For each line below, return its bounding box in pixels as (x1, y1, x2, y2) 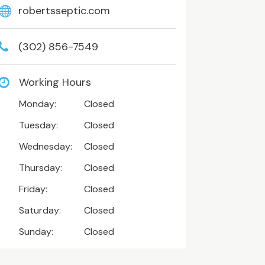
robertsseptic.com (18, 3, 110, 18)
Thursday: (18, 161, 62, 174)
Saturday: (18, 203, 61, 216)
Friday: (18, 182, 47, 195)
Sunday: (18, 225, 53, 238)
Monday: (18, 97, 56, 110)
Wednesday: (18, 140, 72, 153)
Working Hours (18, 75, 91, 89)
